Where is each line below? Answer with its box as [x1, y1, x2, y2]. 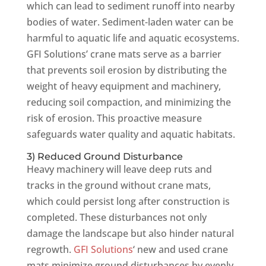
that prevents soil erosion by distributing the [26, 64, 227, 77]
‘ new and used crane [132, 243, 228, 256]
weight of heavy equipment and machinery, [26, 80, 221, 93]
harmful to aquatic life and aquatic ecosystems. [26, 31, 239, 45]
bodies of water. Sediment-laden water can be [26, 15, 233, 28]
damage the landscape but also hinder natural [26, 227, 234, 240]
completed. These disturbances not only [26, 211, 207, 224]
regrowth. [26, 243, 74, 256]
